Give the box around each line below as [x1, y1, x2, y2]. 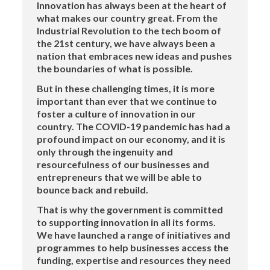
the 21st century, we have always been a [37, 37, 216, 49]
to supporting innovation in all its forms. [37, 216, 216, 228]
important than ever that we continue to [37, 95, 218, 107]
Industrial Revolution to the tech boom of [37, 25, 222, 37]
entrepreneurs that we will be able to [37, 171, 202, 183]
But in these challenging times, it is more [37, 83, 215, 95]
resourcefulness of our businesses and [37, 159, 210, 171]
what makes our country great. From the [37, 12, 218, 24]
